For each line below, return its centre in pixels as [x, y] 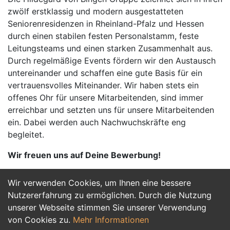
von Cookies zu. [40, 220]
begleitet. [26, 135]
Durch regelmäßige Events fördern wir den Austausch [112, 61]
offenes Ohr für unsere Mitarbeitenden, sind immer [106, 98]
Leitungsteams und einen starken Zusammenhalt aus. [110, 48]
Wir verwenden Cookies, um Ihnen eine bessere [99, 183]
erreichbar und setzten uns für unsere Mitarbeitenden [111, 110]
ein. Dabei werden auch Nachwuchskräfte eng [97, 122]
